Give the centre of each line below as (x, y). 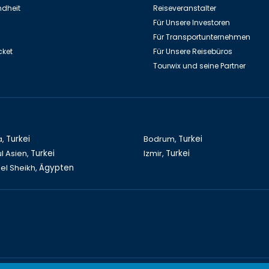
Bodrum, (161, 139)
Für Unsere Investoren (192, 22)
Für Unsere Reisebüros (193, 51)
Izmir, (155, 153)
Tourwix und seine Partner (199, 65)
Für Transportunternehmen (202, 37)
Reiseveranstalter (185, 8)
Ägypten (56, 168)
